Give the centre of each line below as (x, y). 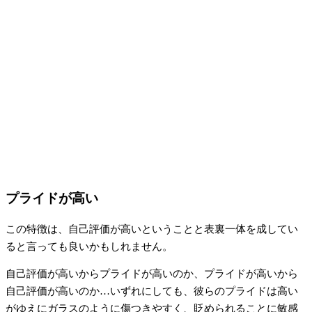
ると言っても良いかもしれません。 (89, 246)
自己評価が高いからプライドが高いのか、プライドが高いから (152, 274)
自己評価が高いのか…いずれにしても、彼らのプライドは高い (152, 291)
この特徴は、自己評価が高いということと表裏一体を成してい (152, 229)
